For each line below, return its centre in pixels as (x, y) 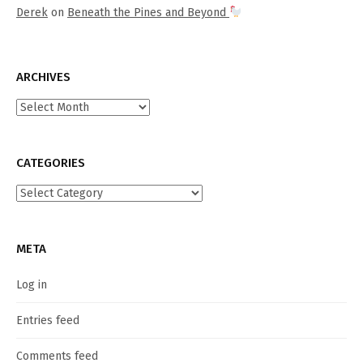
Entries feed (48, 321)
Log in (32, 285)
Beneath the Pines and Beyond (148, 13)
